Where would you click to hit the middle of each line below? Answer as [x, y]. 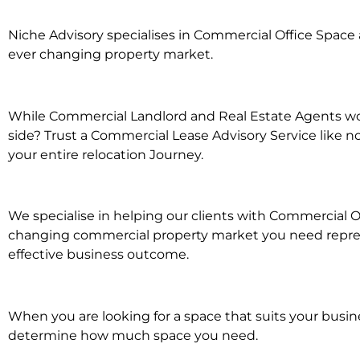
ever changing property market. [110, 54]
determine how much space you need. [133, 336]
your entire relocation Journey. [106, 154]
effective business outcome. [98, 255]
